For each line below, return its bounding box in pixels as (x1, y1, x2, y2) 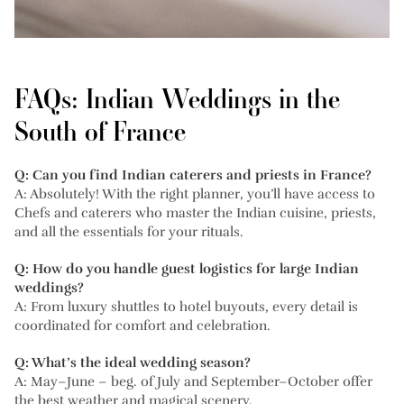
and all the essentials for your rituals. (14, 223, 243, 240)
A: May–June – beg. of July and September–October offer (14, 372, 372, 390)
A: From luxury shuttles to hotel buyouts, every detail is (14, 298, 358, 315)
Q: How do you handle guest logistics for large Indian (14, 260, 359, 277)
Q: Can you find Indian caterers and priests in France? (14, 166, 372, 183)
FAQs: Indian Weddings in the (14, 80, 340, 116)
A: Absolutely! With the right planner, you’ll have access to (14, 185, 375, 202)
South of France (14, 113, 186, 149)
